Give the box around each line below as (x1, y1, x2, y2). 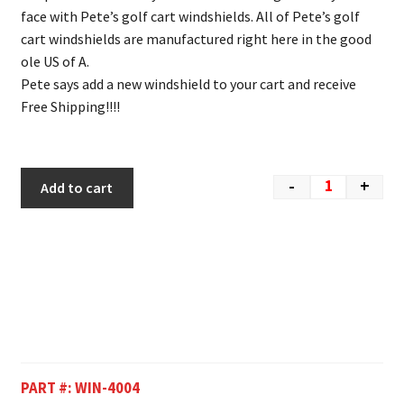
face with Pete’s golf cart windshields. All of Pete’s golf (20, 7, 360, 26)
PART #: (20, 377, 75, 398)
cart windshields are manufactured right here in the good (20, 30, 372, 49)
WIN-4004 (74, 377, 140, 398)
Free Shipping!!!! (20, 97, 120, 116)
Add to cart (41, 178, 114, 197)
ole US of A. (20, 52, 89, 71)
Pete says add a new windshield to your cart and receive (20, 75, 356, 94)
